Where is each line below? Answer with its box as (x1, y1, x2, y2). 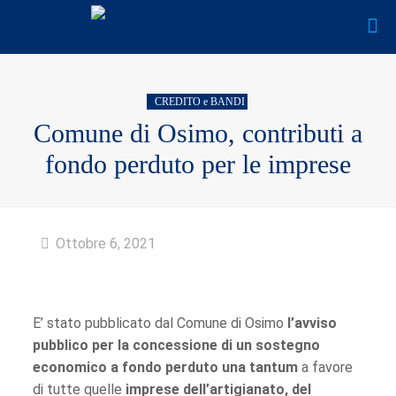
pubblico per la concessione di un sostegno (32, 337, 320, 354)
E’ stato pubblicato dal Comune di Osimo (32, 315, 284, 331)
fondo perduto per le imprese (45, 149, 351, 179)
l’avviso (283, 315, 337, 331)
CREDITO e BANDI (154, 95, 245, 108)
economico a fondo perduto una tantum (32, 359, 298, 376)
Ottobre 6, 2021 (56, 235, 156, 252)
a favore (297, 359, 353, 376)
